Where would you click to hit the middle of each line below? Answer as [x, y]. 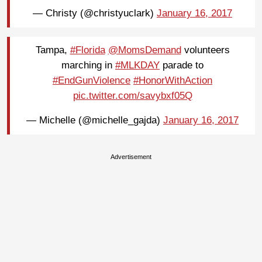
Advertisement [131, 156]
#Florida [87, 50]
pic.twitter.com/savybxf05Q [132, 96]
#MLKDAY [137, 65]
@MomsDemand [144, 50]
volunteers [205, 50]
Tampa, [53, 50]
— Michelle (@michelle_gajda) [95, 120]
